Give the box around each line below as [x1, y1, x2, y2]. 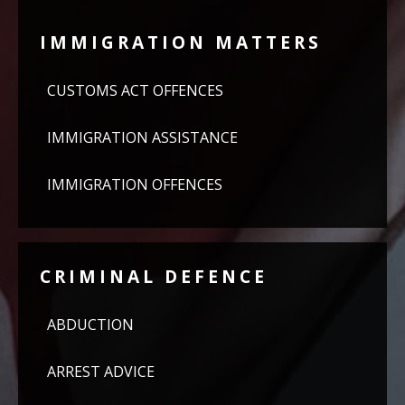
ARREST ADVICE [47, 362, 155, 381]
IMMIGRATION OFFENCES [47, 174, 222, 194]
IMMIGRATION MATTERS [40, 30, 322, 54]
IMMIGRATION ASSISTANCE [47, 127, 238, 147]
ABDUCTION [47, 315, 134, 334]
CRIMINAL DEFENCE [40, 264, 268, 288]
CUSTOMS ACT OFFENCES [47, 80, 223, 100]
